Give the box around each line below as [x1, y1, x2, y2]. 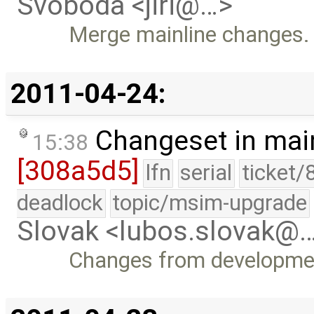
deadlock [17, 189, 103, 216]
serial [180, 159, 233, 186]
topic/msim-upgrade [112, 189, 308, 216]
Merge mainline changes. [69, 21, 310, 48]
